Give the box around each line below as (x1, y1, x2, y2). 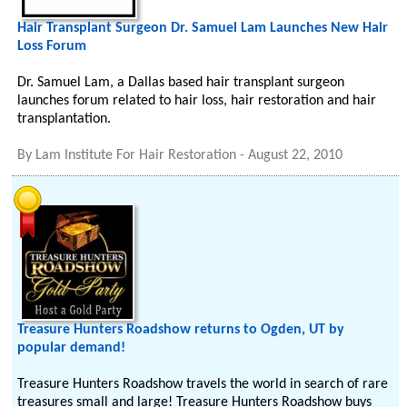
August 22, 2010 (248, 148, 343, 163)
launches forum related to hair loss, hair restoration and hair (17, 94, 377, 108)
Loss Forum (17, 39, 87, 54)
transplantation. (17, 112, 112, 126)
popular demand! (17, 341, 126, 355)
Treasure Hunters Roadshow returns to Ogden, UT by (17, 323, 345, 337)
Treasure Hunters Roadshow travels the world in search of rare (17, 377, 389, 392)
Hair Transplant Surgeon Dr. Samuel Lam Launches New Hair (17, 21, 389, 35)
